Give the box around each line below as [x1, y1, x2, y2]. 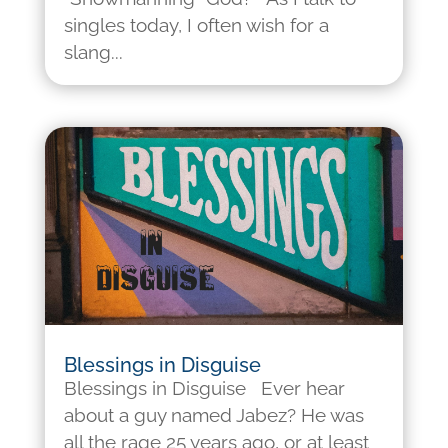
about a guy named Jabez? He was [63, 404, 364, 427]
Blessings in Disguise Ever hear [63, 377, 345, 400]
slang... [63, 41, 123, 64]
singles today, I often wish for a [63, 14, 329, 37]
